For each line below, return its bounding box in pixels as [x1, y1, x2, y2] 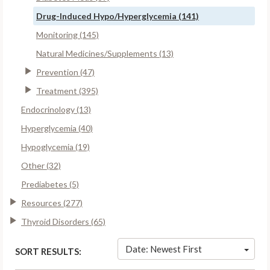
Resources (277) [21, 197, 83, 208]
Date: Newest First [125, 243, 202, 254]
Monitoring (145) [36, 29, 99, 40]
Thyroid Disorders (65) [21, 216, 105, 227]
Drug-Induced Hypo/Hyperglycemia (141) [36, 10, 199, 21]
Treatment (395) [36, 85, 98, 96]
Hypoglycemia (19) [21, 141, 90, 152]
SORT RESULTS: [15, 245, 81, 257]
